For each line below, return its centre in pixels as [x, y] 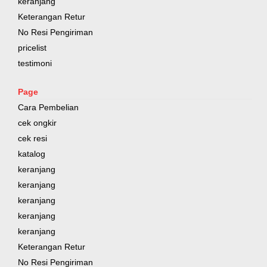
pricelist [32, 48]
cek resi [32, 138]
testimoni [35, 63]
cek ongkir [37, 123]
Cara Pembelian [48, 107]
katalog [32, 154]
